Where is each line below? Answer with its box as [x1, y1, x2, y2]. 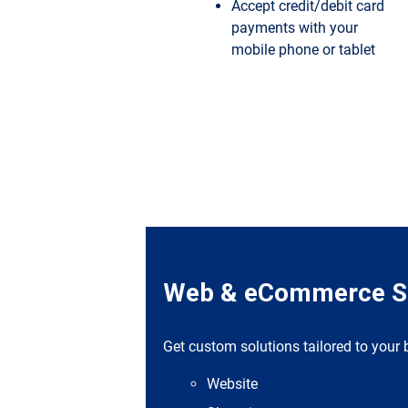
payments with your [231, 19, 358, 37]
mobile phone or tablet [231, 41, 375, 59]
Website [207, 374, 259, 393]
